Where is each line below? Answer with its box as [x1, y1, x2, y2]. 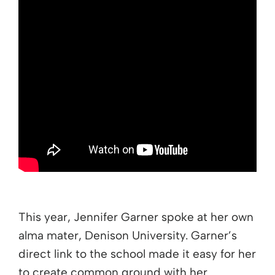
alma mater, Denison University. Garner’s [18, 228, 237, 243]
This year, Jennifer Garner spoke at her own [18, 210, 254, 225]
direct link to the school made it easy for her [18, 247, 256, 261]
